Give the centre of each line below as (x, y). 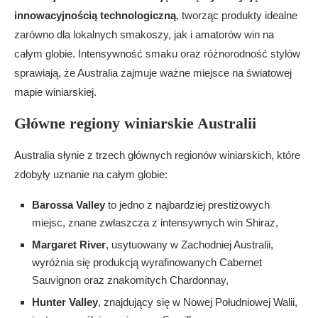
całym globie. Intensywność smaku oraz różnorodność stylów (157, 54)
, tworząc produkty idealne (237, 15)
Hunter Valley (65, 302)
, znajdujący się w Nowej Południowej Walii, (198, 302)
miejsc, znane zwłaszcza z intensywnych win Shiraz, (155, 223)
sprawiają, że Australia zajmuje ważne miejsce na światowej (153, 73)
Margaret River (69, 245)
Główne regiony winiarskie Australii (135, 123)
